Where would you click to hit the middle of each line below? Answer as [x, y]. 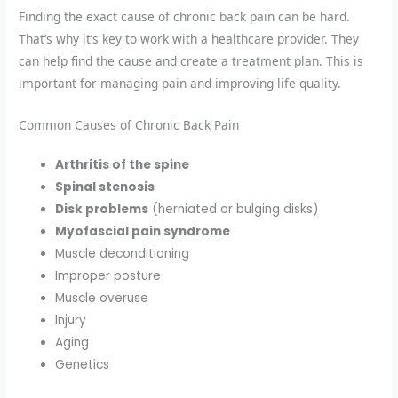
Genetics [83, 364]
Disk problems [102, 209]
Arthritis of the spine [123, 164]
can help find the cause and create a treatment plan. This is [191, 61]
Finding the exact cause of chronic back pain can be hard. [185, 17]
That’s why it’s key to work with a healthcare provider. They [189, 39]
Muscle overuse [102, 298]
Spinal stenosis [105, 187]
